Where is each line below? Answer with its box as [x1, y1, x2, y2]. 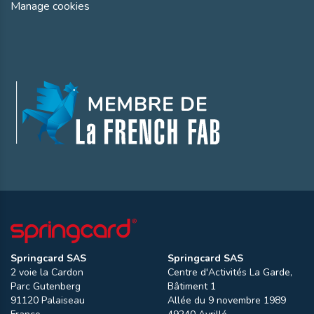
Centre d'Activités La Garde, [168, 266, 292, 280]
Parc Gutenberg [11, 280, 81, 294]
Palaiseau [41, 294, 85, 308]
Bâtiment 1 [168, 280, 216, 294]
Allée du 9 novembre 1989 [168, 294, 286, 308]
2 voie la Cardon [11, 266, 83, 280]
